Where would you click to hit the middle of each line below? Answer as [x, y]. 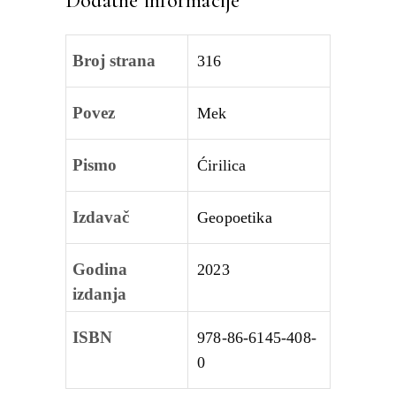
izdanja [99, 294]
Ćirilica [222, 166]
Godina [100, 270]
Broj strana [114, 61]
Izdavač [101, 217]
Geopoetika [235, 218]
